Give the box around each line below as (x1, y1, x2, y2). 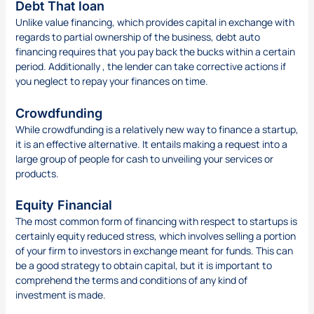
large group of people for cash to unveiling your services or (15, 151, 273, 165)
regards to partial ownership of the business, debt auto (15, 30, 260, 44)
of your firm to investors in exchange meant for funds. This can (15, 244, 293, 258)
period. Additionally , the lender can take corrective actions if (15, 60, 286, 74)
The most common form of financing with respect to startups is (15, 214, 297, 228)
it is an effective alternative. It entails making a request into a (15, 137, 287, 151)
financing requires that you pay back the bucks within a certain (15, 45, 295, 59)
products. (15, 166, 59, 180)
